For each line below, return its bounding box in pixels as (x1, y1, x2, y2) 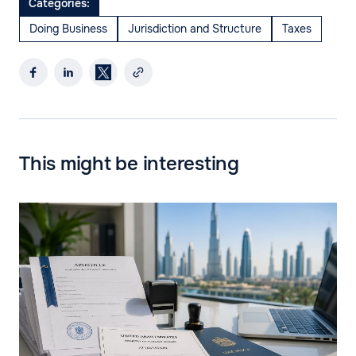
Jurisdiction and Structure (128, 21, 261, 37)
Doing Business (29, 21, 107, 37)
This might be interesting (19, 152, 239, 176)
